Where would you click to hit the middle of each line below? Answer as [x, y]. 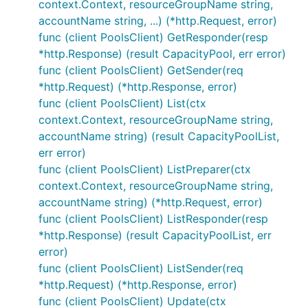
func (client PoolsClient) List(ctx [122, 103]
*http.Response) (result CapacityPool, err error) [162, 54]
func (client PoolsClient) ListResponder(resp [153, 219]
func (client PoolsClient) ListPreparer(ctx [145, 169]
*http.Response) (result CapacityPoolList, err [155, 235]
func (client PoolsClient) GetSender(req [141, 70]
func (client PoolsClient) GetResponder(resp [153, 37]
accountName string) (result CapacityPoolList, [159, 136]
